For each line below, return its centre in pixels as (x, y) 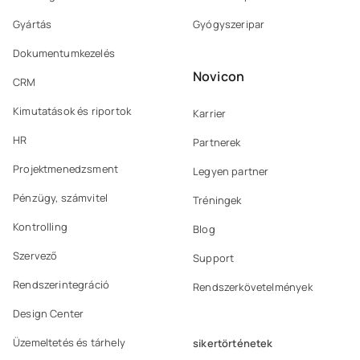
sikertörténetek (233, 344)
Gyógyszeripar (229, 24)
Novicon (219, 77)
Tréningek (217, 200)
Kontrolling (40, 226)
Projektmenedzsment (66, 168)
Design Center (49, 313)
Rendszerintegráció (61, 284)
